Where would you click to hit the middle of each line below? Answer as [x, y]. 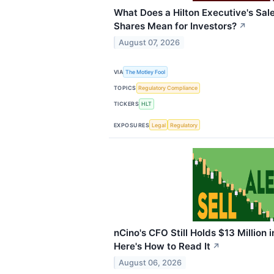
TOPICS [125, 88]
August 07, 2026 [150, 43]
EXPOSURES [132, 125]
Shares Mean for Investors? [175, 26]
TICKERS [127, 104]
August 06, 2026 [150, 262]
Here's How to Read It [162, 246]
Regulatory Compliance [168, 88]
